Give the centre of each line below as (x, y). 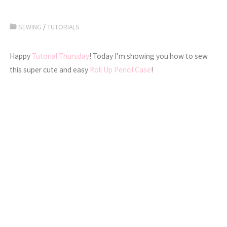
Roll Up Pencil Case (121, 70)
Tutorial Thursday (61, 56)
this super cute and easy (50, 70)
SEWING (30, 27)
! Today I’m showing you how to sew (149, 56)
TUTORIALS (64, 27)
